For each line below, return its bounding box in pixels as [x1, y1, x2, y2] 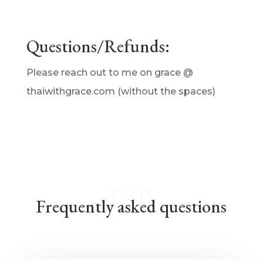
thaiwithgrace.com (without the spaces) [26, 86, 215, 97]
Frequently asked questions [36, 195, 227, 218]
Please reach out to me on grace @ [26, 67, 193, 78]
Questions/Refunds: [26, 35, 173, 58]
